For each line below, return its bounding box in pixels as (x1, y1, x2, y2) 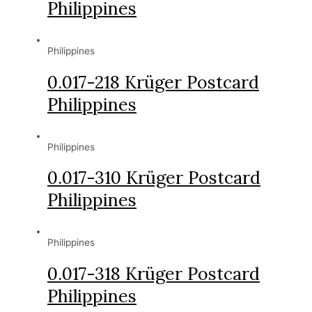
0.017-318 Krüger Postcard (47, 262, 260, 285)
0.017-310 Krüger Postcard (47, 166, 260, 189)
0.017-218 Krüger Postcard (47, 70, 259, 93)
